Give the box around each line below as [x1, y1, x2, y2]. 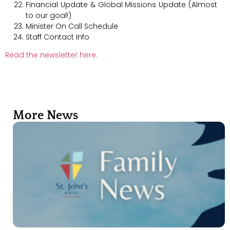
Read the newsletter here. [5, 50, 98, 61]
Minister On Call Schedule [26, 21, 118, 31]
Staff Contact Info [26, 31, 89, 42]
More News [13, 108, 78, 122]
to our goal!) [26, 10, 71, 21]
